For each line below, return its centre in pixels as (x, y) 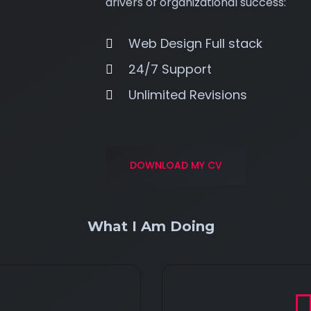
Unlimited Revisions (187, 95)
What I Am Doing (151, 226)
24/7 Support (170, 69)
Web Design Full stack (195, 43)
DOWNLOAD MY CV (176, 165)
